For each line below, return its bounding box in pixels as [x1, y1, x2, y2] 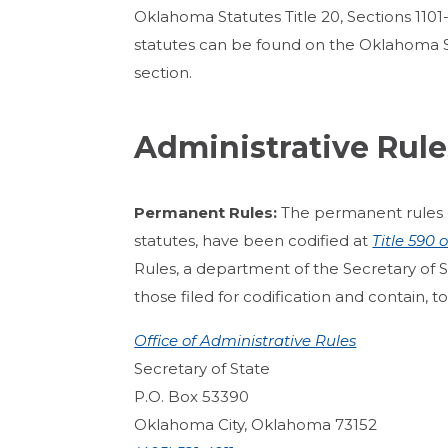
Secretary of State [134, 358, 271, 378]
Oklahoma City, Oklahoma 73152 [134, 414, 378, 434]
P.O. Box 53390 [134, 386, 250, 406]
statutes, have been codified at [134, 230, 373, 250]
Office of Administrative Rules [134, 330, 357, 350]
